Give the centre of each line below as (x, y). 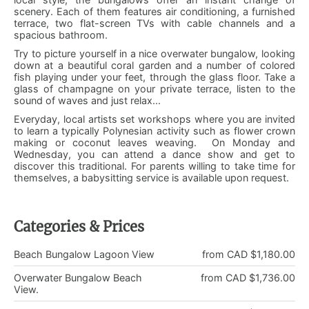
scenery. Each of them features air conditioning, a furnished (154, 11)
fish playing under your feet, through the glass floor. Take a (154, 77)
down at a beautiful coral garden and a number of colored (154, 65)
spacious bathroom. (61, 34)
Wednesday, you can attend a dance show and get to (154, 154)
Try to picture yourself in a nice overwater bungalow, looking (154, 53)
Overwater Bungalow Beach (78, 277)
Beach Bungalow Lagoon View (84, 254)
